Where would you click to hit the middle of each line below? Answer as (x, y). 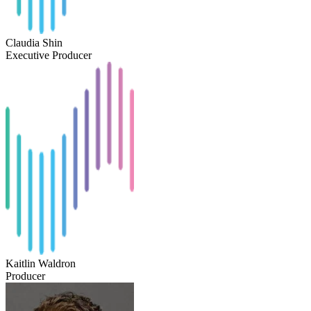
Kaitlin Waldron (41, 263)
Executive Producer (49, 55)
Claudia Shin (34, 42)
